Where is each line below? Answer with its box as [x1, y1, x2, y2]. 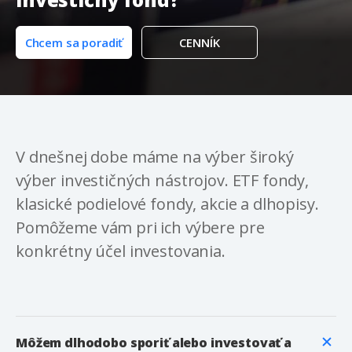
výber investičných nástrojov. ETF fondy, [16, 170, 310, 192]
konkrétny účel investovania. [16, 240, 225, 262]
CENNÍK [179, 35, 220, 51]
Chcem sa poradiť [24, 35, 123, 51]
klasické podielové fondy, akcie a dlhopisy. [16, 193, 319, 215]
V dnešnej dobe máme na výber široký [16, 146, 294, 168]
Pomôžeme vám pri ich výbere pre [16, 217, 265, 239]
